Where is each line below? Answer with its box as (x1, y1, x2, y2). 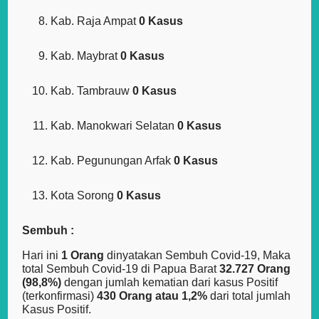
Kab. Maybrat (51, 50, 121, 63)
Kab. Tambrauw (51, 85, 133, 98)
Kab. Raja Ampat (51, 15, 140, 28)
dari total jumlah (210, 290, 291, 303)
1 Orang (61, 249, 105, 262)
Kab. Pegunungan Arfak (51, 155, 174, 167)
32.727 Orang (219, 263, 291, 276)
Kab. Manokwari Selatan (51, 120, 178, 132)
